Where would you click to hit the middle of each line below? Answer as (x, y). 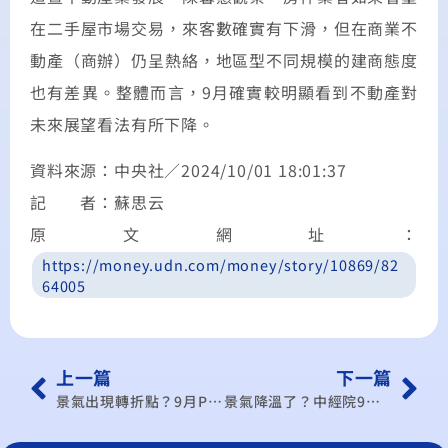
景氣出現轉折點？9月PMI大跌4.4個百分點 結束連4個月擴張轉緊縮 (214, 401)
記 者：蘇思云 (97, 201)
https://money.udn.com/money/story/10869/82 (220, 264)
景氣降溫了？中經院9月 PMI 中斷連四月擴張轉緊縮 (373, 401)
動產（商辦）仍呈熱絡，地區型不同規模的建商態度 (224, 59)
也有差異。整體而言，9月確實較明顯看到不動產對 (224, 91)
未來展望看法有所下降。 (122, 123)
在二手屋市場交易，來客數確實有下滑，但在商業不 (224, 27)
